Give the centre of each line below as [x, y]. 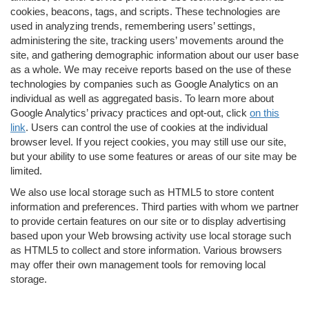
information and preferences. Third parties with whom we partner [154, 206]
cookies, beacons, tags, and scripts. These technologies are [145, 11]
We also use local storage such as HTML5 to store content [142, 192]
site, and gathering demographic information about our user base [154, 54]
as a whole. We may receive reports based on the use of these [151, 69]
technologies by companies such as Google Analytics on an [144, 83]
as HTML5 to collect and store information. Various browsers [146, 250]
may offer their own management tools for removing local [138, 264]
